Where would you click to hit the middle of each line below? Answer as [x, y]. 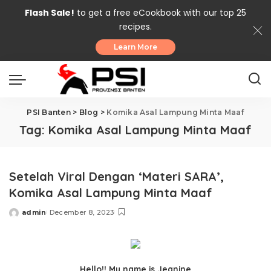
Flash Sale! [50, 13]
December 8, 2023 [82, 213]
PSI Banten [49, 112]
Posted [23, 217]
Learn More [135, 47]
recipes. [135, 27]
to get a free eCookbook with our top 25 [160, 13]
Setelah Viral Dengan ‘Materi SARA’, [116, 176]
